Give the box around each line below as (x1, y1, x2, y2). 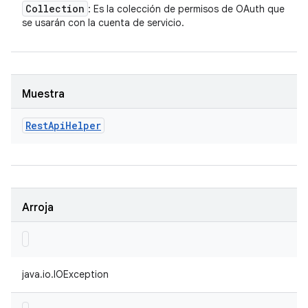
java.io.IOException (22, 268, 109, 280)
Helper (65, 119, 101, 132)
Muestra (22, 87, 65, 101)
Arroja (22, 201, 54, 214)
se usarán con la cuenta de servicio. (22, 16, 184, 29)
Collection (25, 2, 85, 15)
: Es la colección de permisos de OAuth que (88, 3, 285, 15)
